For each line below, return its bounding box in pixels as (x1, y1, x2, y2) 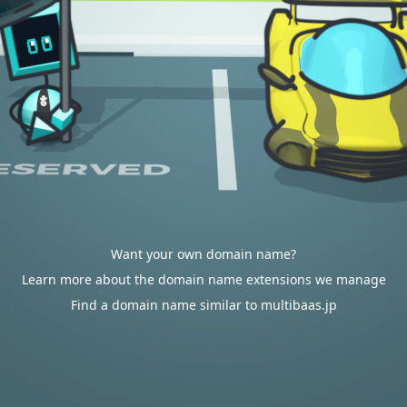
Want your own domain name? (111, 245, 296, 263)
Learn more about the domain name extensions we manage (21, 271, 386, 288)
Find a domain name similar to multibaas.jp (70, 296, 337, 313)
